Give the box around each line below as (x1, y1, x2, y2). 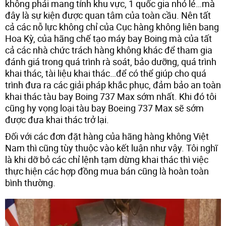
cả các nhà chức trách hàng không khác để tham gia (5, 43, 212, 56)
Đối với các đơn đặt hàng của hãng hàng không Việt (5, 130, 209, 142)
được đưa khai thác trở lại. (5, 113, 109, 126)
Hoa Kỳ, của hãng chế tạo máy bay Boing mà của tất (5, 32, 212, 44)
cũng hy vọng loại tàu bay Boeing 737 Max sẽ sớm (5, 101, 204, 114)
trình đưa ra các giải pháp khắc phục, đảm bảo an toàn (5, 78, 221, 91)
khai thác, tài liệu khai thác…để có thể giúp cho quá (5, 67, 206, 79)
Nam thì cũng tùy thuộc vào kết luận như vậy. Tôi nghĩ (5, 141, 217, 154)
